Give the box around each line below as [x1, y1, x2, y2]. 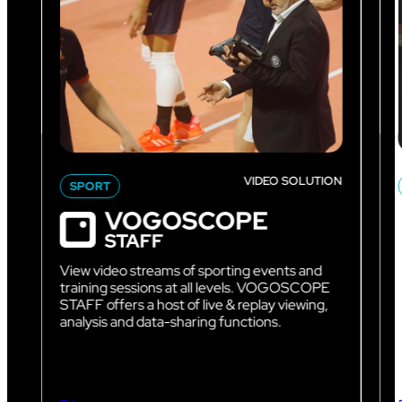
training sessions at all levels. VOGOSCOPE [59, 278, 330, 298]
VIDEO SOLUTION [243, 173, 343, 189]
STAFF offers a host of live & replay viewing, [59, 295, 328, 315]
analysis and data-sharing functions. [59, 312, 282, 332]
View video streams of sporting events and [59, 261, 322, 281]
